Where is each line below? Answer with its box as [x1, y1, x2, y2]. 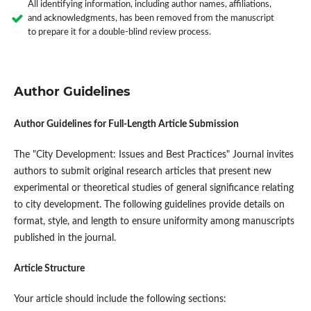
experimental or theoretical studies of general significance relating [13, 183, 294, 194]
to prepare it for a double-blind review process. [27, 28, 211, 37]
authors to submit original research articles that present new [13, 167, 271, 177]
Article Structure [13, 264, 85, 274]
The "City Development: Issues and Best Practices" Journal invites [13, 150, 294, 160]
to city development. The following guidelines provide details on [13, 200, 285, 210]
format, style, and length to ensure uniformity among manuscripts [13, 217, 294, 227]
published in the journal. [13, 233, 116, 244]
